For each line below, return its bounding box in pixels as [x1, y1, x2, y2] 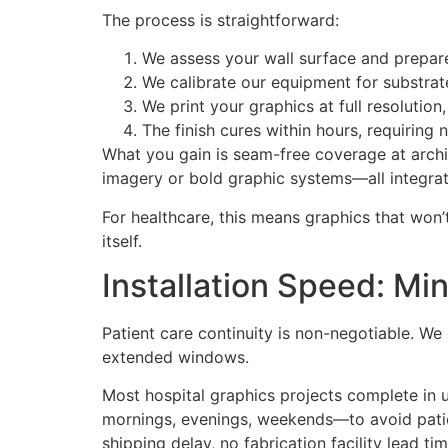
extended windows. [102, 347, 249, 368]
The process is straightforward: [102, 9, 339, 30]
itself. [102, 230, 142, 251]
